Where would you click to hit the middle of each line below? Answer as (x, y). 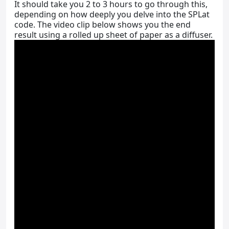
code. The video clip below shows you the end (102, 25)
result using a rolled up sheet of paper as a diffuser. (113, 35)
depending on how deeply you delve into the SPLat (112, 14)
